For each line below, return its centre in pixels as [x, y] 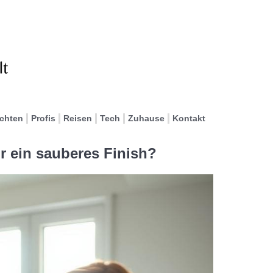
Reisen [78, 118]
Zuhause [146, 118]
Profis [43, 118]
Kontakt [189, 118]
